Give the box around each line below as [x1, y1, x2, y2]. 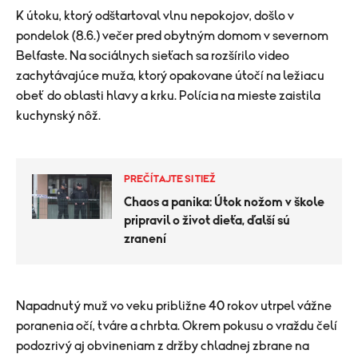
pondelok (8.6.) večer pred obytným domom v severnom [16, 29, 328, 42]
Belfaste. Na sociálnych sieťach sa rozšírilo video [16, 49, 289, 62]
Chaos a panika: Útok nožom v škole [124, 195, 324, 209]
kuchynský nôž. [16, 109, 101, 122]
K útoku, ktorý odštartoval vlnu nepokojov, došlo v [16, 9, 294, 22]
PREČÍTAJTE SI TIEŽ [124, 173, 216, 185]
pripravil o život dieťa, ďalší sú [124, 213, 290, 227]
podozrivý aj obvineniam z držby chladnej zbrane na [16, 339, 309, 352]
